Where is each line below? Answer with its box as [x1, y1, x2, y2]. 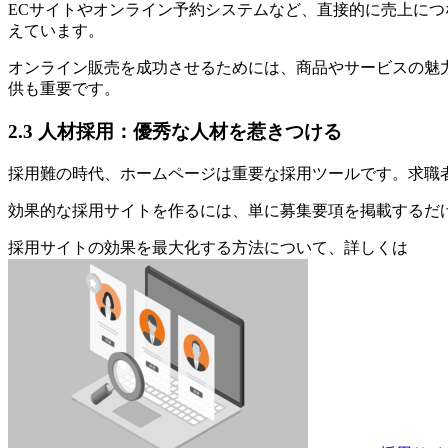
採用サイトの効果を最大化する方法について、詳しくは [8, 238, 408, 256]
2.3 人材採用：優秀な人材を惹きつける [8, 120, 342, 142]
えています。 [8, 22, 104, 40]
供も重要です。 [8, 80, 120, 98]
